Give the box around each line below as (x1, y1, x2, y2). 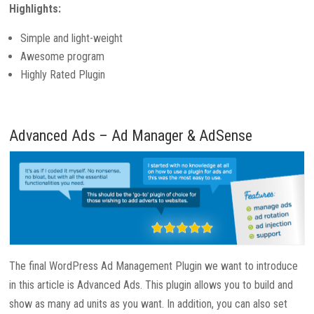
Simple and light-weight (20, 32, 123, 46)
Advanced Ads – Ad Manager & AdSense (9, 127, 253, 145)
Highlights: (9, 2, 62, 16)
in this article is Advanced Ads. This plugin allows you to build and (9, 278, 294, 292)
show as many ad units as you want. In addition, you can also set (9, 297, 288, 311)
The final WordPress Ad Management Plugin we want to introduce (9, 259, 299, 273)
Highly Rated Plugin (20, 68, 106, 82)
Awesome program (20, 50, 105, 64)
